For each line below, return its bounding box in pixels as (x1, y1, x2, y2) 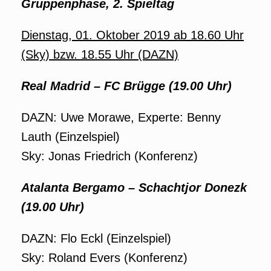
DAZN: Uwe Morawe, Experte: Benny (21, 111, 221, 124)
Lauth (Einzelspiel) (21, 130, 120, 143)
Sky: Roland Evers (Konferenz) (21, 251, 188, 264)
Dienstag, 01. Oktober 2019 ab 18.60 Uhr (21, 28, 244, 42)
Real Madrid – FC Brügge (21, 79, 169, 93)
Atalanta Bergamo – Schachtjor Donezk (21, 181, 247, 194)
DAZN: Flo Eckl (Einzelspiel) (21, 232, 171, 245)
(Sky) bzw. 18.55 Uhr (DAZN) (21, 48, 178, 61)
